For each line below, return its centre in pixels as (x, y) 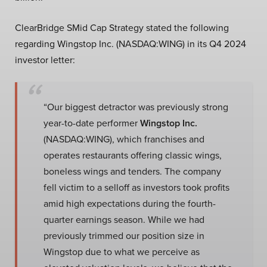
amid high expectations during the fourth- (130, 204)
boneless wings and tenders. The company (132, 171)
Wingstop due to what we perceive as (122, 252)
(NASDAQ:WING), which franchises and (124, 139)
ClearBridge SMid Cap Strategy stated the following (122, 28)
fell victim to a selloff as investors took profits (136, 187)
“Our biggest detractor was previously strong (136, 107)
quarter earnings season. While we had (124, 220)
